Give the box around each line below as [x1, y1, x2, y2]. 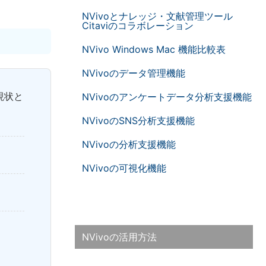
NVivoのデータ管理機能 [82, 67, 185, 80]
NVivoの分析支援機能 [82, 138, 176, 151]
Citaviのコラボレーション [82, 20, 194, 32]
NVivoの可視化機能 [82, 162, 166, 175]
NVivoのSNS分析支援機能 [82, 115, 195, 127]
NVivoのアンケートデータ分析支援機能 [82, 91, 252, 103]
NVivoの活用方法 [82, 231, 157, 243]
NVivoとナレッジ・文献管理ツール [82, 10, 233, 23]
